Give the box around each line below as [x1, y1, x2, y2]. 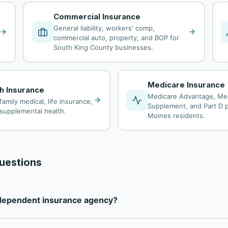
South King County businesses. [53, 43, 153, 51]
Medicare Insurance [148, 80, 225, 90]
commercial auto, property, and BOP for [53, 34, 179, 42]
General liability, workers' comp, [53, 24, 155, 32]
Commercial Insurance [53, 12, 140, 21]
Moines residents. [148, 111, 206, 120]
